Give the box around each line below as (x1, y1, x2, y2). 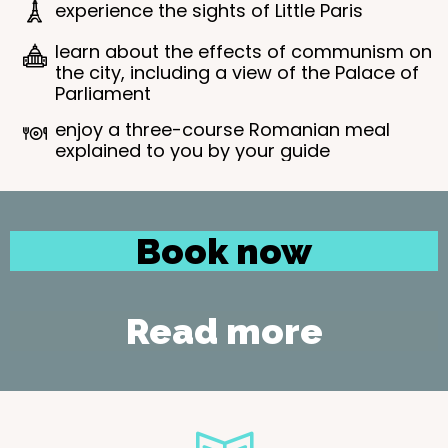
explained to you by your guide (55, 138, 330, 163)
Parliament (55, 81, 151, 106)
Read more (125, 310, 323, 352)
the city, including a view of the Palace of (55, 60, 419, 85)
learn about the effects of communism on (55, 39, 432, 64)
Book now (136, 230, 312, 272)
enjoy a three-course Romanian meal (55, 117, 390, 142)
